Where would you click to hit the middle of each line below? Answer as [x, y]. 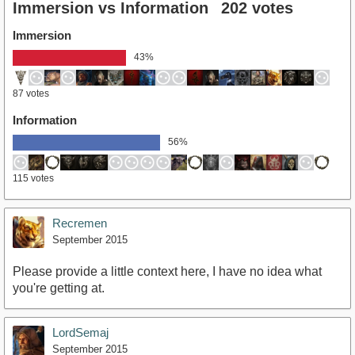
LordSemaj [80, 333]
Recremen [80, 223]
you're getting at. [59, 288]
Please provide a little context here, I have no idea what [167, 272]
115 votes [33, 179]
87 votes [31, 94]
